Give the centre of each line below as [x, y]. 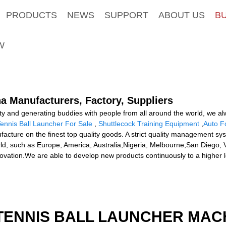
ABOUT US [181, 15]
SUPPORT [126, 15]
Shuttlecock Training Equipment [149, 123]
